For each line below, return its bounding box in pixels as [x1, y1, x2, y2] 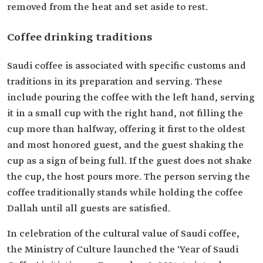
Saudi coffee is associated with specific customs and [7, 59, 246, 72]
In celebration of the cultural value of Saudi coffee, [7, 227, 240, 240]
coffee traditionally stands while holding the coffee [7, 186, 243, 199]
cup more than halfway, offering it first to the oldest [7, 123, 245, 136]
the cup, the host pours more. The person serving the [7, 170, 250, 183]
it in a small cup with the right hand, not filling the [7, 107, 243, 120]
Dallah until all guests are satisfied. [7, 202, 170, 215]
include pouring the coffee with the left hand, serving [7, 91, 255, 104]
